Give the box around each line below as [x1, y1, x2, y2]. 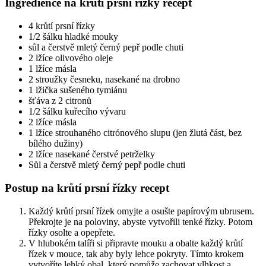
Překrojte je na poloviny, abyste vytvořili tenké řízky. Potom [28, 216, 252, 227]
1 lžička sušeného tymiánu [28, 85, 127, 96]
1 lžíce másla [28, 64, 77, 74]
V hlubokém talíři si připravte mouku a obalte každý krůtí [28, 237, 243, 248]
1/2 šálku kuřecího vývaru [28, 106, 126, 117]
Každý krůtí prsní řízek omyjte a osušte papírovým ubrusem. [28, 205, 254, 216]
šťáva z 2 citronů [28, 96, 91, 106]
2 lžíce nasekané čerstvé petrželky [28, 149, 155, 160]
